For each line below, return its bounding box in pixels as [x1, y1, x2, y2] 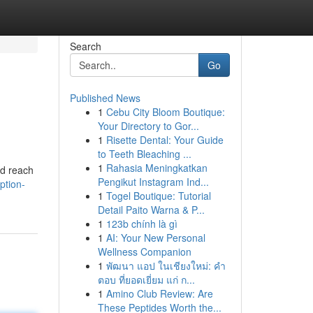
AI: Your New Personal [105, 231, 205, 245]
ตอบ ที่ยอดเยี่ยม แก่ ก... [97, 272, 195, 286]
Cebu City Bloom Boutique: [105, 105, 225, 119]
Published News [69, 91, 140, 105]
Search [69, 39, 101, 53]
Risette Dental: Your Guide [105, 133, 224, 147]
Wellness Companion [97, 245, 191, 259]
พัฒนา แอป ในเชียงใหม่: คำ [105, 259, 226, 272]
